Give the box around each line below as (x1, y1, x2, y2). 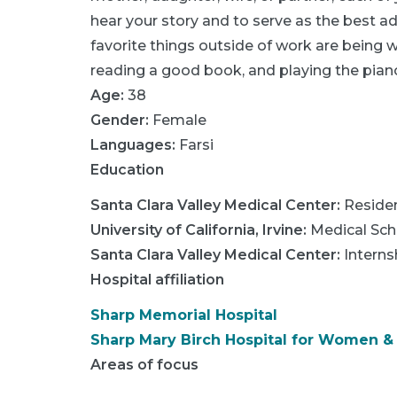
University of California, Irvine (90, 221, 303, 238)
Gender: (90, 111, 149, 128)
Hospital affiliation (90, 270, 224, 288)
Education (90, 160, 164, 178)
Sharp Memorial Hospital (90, 306, 277, 323)
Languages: (90, 136, 179, 153)
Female (152, 111, 206, 128)
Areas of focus (90, 355, 198, 373)
